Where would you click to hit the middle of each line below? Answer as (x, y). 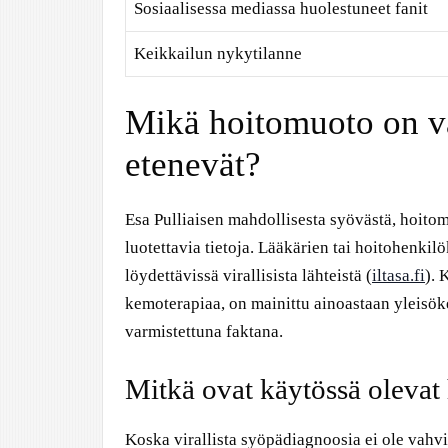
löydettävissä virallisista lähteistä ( (248, 275)
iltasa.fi (398, 275)
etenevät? (193, 164)
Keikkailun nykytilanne (218, 53)
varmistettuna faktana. (204, 331)
